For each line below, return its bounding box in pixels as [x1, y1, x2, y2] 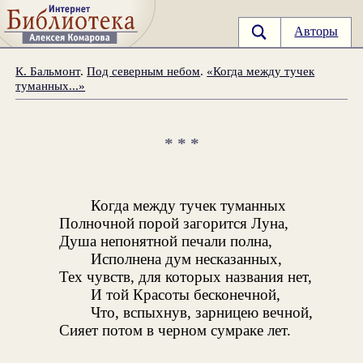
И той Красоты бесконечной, [90, 286, 280, 304]
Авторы [294, 24, 339, 39]
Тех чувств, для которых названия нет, [59, 268, 313, 286]
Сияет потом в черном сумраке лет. [59, 322, 292, 340]
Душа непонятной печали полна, [59, 233, 273, 250]
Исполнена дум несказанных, [90, 250, 282, 268]
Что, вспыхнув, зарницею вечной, [90, 304, 313, 322]
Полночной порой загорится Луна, [59, 215, 289, 233]
